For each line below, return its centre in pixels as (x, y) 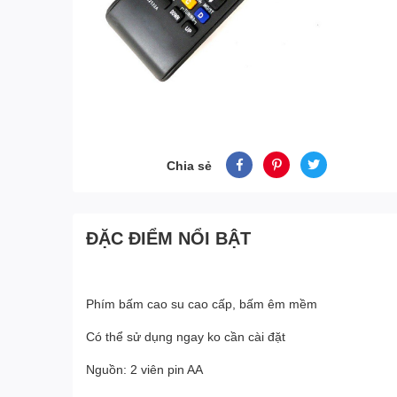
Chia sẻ (190, 165)
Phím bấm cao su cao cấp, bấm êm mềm (202, 304)
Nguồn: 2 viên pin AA (144, 369)
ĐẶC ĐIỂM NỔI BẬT (168, 237)
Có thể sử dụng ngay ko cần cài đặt (186, 336)
